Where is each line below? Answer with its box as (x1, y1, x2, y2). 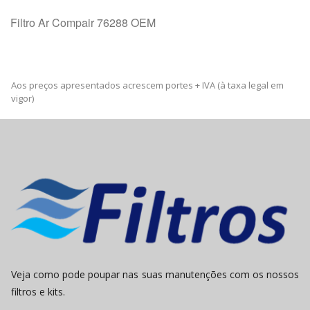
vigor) (11, 91, 34, 104)
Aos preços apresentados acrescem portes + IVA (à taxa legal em (11, 78, 284, 91)
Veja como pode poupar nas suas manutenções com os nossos (11, 268, 299, 282)
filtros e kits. (11, 285, 65, 299)
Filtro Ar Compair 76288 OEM (10, 14, 156, 30)
